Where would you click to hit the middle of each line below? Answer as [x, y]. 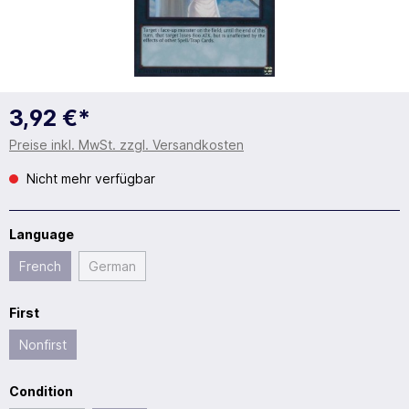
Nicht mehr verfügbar [89, 178]
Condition [41, 391]
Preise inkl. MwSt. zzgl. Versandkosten [126, 144]
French [40, 266]
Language [42, 234]
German [112, 266]
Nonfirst [43, 344]
